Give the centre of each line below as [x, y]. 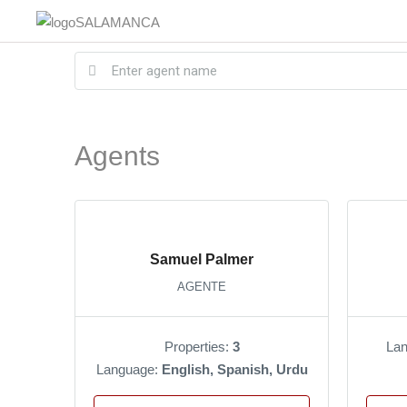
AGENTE [202, 286]
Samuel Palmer [202, 259]
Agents [117, 155]
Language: [129, 369]
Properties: [198, 346]
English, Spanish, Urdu [234, 369]
